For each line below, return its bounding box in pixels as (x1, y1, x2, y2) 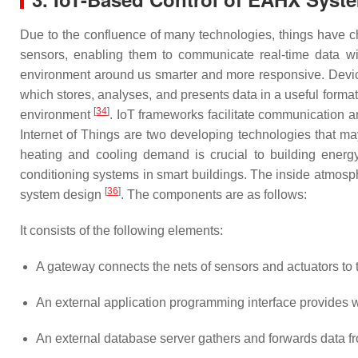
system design (20, 187, 105, 201)
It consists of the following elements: (20, 223, 223, 237)
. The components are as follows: (121, 187, 307, 201)
